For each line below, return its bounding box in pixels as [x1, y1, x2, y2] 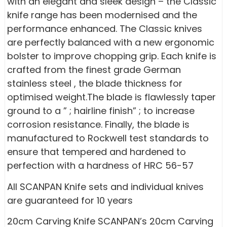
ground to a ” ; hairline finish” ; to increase [7, 104, 195, 118]
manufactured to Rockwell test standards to [7, 132, 209, 145]
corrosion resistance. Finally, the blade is [7, 118, 190, 131]
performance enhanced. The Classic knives [7, 22, 203, 35]
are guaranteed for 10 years [7, 194, 133, 207]
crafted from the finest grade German [7, 63, 181, 77]
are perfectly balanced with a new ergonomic [7, 36, 215, 49]
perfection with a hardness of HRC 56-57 [7, 159, 194, 172]
